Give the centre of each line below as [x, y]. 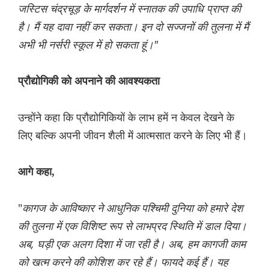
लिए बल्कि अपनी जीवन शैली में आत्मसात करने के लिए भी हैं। [133, 135]
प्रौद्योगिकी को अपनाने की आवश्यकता [89, 81]
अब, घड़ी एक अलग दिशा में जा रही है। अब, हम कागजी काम [132, 243]
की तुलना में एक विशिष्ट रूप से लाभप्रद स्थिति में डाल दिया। [132, 225]
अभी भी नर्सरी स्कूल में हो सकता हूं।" [88, 44]
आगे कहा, [36, 171]
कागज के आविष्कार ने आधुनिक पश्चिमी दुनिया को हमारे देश [133, 207]
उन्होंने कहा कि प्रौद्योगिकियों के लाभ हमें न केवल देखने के [126, 117]
